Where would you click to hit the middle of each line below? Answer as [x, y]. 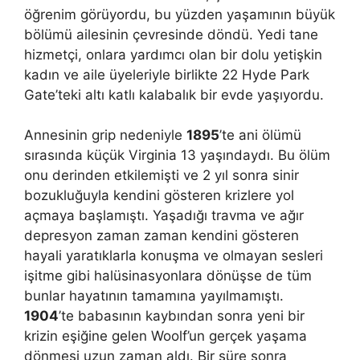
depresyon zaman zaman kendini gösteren [162, 235]
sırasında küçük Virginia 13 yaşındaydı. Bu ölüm [177, 155]
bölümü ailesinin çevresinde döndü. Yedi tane [171, 34]
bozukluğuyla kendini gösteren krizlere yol [159, 195]
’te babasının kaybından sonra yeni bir [182, 316]
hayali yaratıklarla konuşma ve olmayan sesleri [174, 256]
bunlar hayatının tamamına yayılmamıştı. [154, 296]
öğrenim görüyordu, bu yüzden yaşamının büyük [180, 14]
